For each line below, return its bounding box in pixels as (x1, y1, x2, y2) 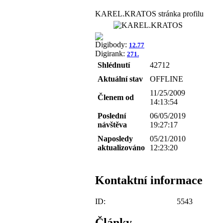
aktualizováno (98, 143, 145, 152)
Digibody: (95, 40, 129, 49)
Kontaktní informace (95, 173, 203, 187)
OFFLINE (150, 74, 183, 83)
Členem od (98, 93, 134, 102)
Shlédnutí (98, 60, 130, 69)
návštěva (98, 120, 127, 129)
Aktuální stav (98, 74, 143, 83)
